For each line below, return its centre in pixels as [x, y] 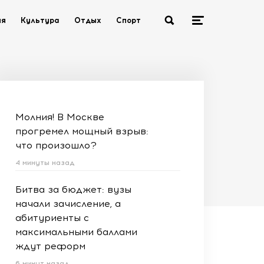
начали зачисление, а [68, 204]
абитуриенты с [52, 218]
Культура [40, 20]
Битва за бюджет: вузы [73, 189]
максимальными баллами [76, 232]
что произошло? [56, 145]
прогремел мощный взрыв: [82, 131]
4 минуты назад [45, 163]
